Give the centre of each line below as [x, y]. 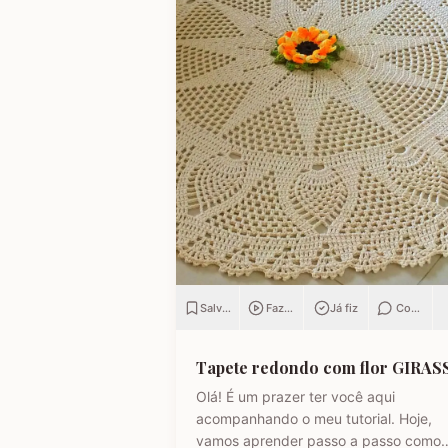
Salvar [216, 307]
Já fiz [343, 307]
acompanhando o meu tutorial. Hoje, [314, 418]
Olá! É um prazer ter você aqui [295, 396]
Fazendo [289, 307]
